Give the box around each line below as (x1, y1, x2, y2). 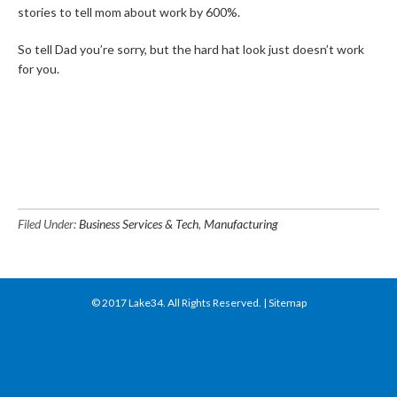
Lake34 (128, 296, 163, 309)
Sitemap (268, 296, 307, 309)
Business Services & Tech (79, 216, 198, 231)
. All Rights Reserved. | (162, 296, 269, 309)
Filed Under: (18, 216, 79, 231)
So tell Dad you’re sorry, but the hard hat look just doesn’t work (18, 42, 364, 57)
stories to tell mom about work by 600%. (18, 4, 240, 19)
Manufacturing (204, 216, 278, 231)
